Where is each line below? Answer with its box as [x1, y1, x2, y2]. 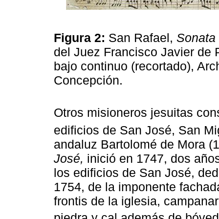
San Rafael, [109, 31, 176, 45]
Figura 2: [54, 31, 109, 45]
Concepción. [54, 73, 126, 88]
